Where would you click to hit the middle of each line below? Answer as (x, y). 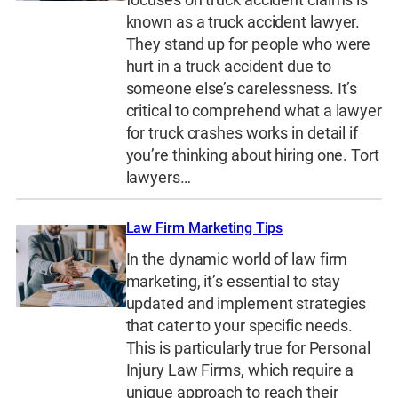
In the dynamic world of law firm (237, 259)
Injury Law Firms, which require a (240, 370)
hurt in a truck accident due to (228, 66)
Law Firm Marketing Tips (204, 228)
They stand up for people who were (248, 44)
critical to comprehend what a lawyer (254, 111)
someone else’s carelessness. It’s (242, 88)
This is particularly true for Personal (248, 348)
